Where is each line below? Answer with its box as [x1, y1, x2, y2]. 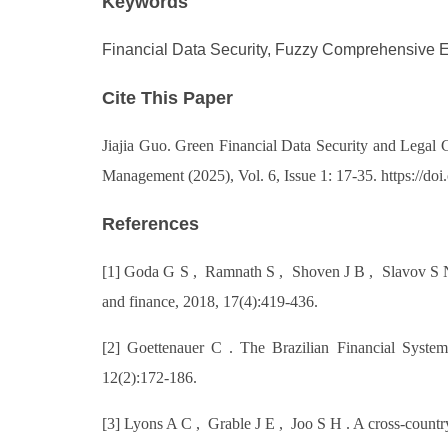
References [102, 214, 199, 234]
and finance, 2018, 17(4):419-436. [102, 293, 318, 310]
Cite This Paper [102, 88, 233, 108]
